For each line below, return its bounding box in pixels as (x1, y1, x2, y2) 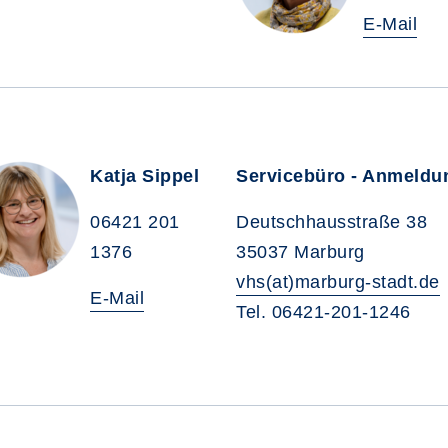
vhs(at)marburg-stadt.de (236, 272, 440, 292)
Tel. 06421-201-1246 (236, 302, 411, 322)
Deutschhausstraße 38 (236, 212, 427, 232)
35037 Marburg (236, 242, 365, 262)
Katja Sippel (90, 166, 199, 186)
